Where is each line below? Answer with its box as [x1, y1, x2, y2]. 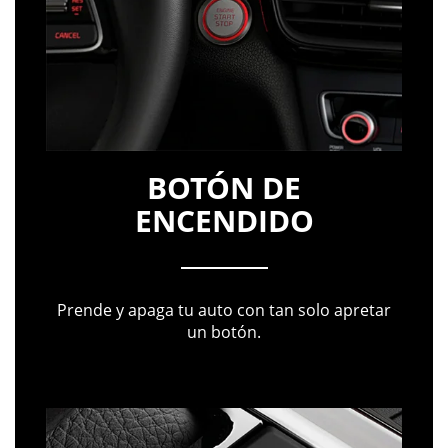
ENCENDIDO [134, 199, 314, 241]
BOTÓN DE [147, 166, 301, 208]
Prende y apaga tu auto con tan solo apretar [57, 298, 391, 321]
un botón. [187, 320, 261, 343]
